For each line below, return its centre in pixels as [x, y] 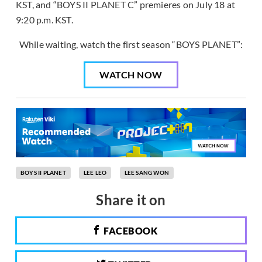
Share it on [131, 200]
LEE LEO [95, 173]
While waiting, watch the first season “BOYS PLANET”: [131, 44]
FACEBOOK [129, 231]
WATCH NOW [131, 75]
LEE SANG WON [147, 173]
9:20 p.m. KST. [44, 20]
